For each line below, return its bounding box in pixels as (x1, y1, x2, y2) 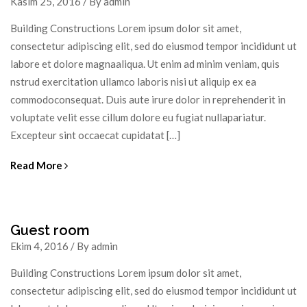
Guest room (10, 221, 90, 238)
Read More (10, 158, 64, 171)
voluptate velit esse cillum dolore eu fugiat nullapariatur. (10, 110, 266, 123)
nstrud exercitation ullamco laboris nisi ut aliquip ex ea (10, 75, 256, 88)
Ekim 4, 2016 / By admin (10, 239, 118, 252)
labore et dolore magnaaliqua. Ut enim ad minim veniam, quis (10, 57, 280, 70)
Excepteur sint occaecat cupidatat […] (10, 128, 180, 141)
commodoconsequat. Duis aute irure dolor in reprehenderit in (10, 93, 286, 106)
